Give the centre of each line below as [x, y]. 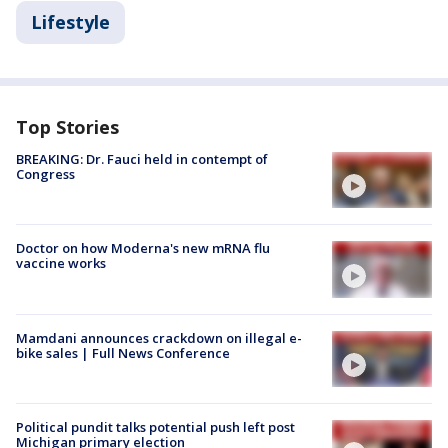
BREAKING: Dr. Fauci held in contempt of [142, 159]
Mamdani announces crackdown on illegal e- [159, 337]
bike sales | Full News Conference [123, 352]
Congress [45, 174]
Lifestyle [70, 22]
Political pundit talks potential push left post [155, 426]
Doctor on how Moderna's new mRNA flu [143, 248]
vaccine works [61, 263]
